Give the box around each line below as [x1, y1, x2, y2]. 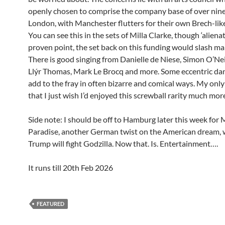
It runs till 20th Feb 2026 [28, 163, 113, 173]
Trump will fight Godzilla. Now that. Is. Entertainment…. [28, 139, 218, 149]
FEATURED [37, 200, 64, 207]
